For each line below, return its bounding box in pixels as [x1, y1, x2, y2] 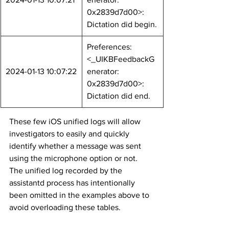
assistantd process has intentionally [9, 178, 137, 187]
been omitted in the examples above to [9, 191, 151, 199]
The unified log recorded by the [9, 166, 124, 175]
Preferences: [87, 42, 134, 51]
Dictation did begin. [87, 20, 157, 29]
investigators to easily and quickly [9, 129, 131, 138]
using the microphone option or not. [9, 154, 140, 163]
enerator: [87, 67, 121, 76]
